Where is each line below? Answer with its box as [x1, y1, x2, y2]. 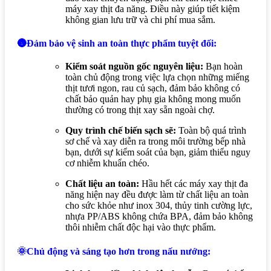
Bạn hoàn [203, 60, 243, 71]
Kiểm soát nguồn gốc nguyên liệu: [65, 60, 203, 71]
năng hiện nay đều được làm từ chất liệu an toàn [65, 189, 249, 200]
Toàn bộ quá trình [176, 125, 246, 135]
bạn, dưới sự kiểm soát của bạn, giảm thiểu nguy [65, 146, 250, 157]
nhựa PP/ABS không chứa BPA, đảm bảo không [65, 211, 253, 221]
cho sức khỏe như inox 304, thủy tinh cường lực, [65, 200, 252, 211]
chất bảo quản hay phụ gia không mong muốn [65, 93, 241, 104]
